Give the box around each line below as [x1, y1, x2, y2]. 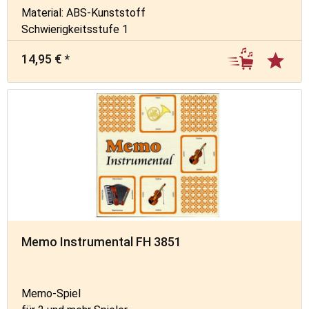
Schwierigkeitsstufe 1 [21, 23, 129, 37]
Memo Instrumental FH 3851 [21, 234, 182, 249]
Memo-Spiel [21, 286, 81, 300]
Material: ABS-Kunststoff [21, 6, 146, 20]
